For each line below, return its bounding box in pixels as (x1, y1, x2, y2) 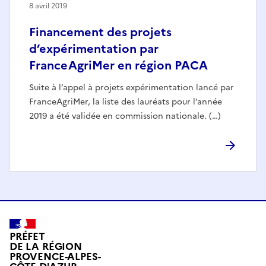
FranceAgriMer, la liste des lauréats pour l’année (29, 95, 222, 108)
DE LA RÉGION (9, 239, 82, 254)
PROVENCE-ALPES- (9, 249, 101, 264)
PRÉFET (9, 229, 45, 244)
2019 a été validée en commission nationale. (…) (29, 109, 221, 122)
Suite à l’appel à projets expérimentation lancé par (29, 81, 234, 94)
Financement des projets (29, 23, 172, 41)
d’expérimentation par (29, 39, 159, 58)
